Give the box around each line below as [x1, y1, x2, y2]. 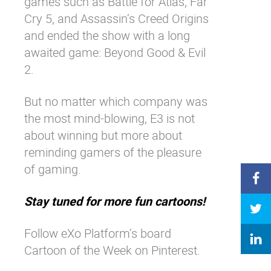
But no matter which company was [24, 93, 207, 109]
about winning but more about [24, 127, 182, 143]
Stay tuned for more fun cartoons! [24, 193, 205, 209]
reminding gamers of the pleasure [24, 144, 201, 160]
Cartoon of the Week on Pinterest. [24, 242, 200, 258]
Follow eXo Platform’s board [24, 225, 171, 241]
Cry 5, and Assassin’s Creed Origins [24, 10, 209, 27]
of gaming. [24, 161, 81, 177]
